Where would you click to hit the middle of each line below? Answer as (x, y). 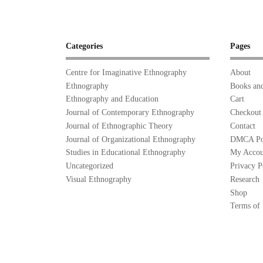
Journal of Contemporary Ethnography (130, 113)
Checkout (245, 113)
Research (245, 179)
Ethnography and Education (112, 99)
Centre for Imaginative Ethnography (126, 72)
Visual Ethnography (99, 179)
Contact (242, 126)
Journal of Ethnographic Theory (119, 126)
